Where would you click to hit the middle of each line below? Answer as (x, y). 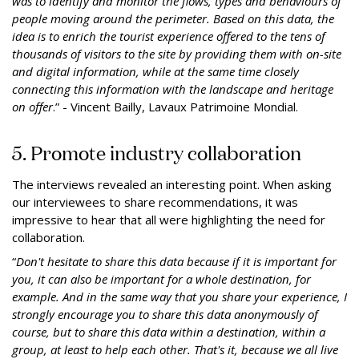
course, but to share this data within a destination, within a (169, 332)
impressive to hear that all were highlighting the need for (169, 220)
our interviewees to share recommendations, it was (155, 202)
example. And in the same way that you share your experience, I (179, 296)
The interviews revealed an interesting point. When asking (172, 184)
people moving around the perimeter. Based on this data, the (173, 18)
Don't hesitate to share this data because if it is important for (176, 261)
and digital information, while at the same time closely (155, 71)
